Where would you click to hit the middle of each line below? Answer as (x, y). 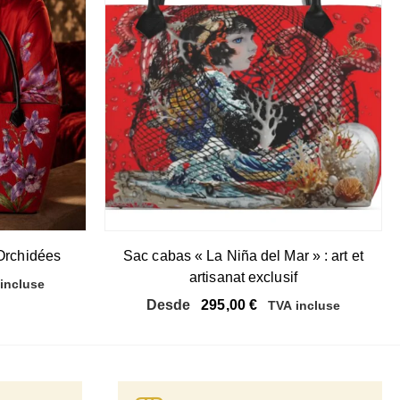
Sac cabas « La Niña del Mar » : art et (243, 255)
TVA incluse (304, 305)
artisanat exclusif (243, 277)
